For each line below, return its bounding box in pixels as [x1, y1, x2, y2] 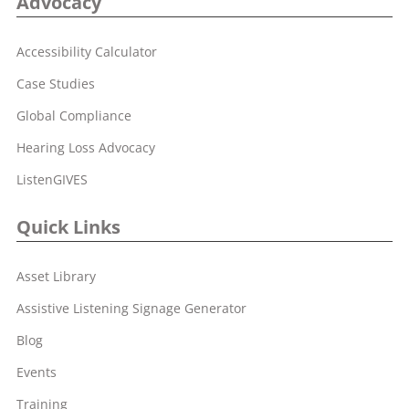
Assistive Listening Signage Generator [16, 299, 246, 318]
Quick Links [16, 215, 121, 240]
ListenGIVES [16, 171, 88, 189]
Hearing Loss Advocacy [16, 139, 155, 157]
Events [16, 363, 57, 382]
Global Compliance [16, 107, 131, 125]
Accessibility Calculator [16, 43, 157, 61]
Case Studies [16, 75, 95, 93]
